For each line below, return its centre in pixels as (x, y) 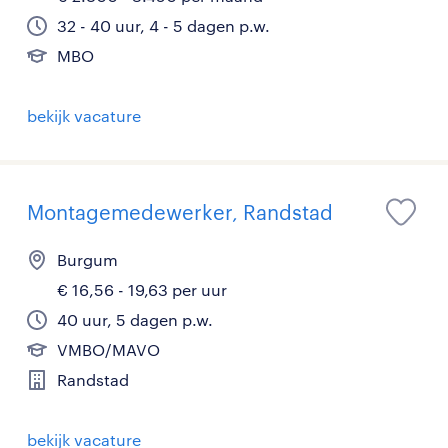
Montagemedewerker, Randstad (180, 212)
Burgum (87, 259)
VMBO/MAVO (108, 349)
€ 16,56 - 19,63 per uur (142, 289)
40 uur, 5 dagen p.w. (135, 319)
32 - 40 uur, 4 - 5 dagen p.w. (163, 25)
